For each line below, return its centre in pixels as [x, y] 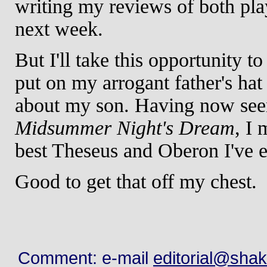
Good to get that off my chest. [136, 181]
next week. [59, 29]
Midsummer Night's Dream [125, 128]
